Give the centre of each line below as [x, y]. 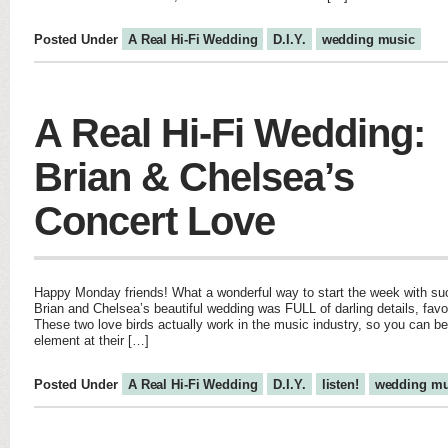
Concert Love [154, 221]
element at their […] [91, 340]
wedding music [368, 39]
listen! [340, 384]
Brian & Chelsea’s [194, 177]
